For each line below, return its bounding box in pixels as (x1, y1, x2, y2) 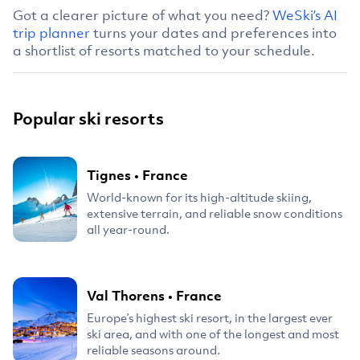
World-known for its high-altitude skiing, (87, 188, 312, 205)
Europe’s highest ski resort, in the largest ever (87, 309, 333, 326)
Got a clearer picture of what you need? (13, 6, 272, 24)
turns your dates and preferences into (90, 23, 337, 42)
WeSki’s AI (272, 6, 337, 24)
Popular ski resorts (13, 107, 164, 130)
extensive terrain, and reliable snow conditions (87, 204, 342, 221)
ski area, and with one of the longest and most (87, 325, 339, 342)
